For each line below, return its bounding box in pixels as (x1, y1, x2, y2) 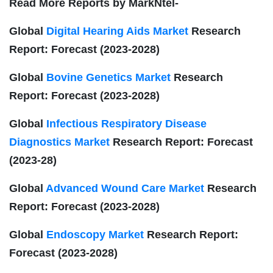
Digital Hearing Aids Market (46, 25, 188, 38)
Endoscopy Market (46, 229, 144, 241)
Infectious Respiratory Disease (46, 118, 207, 130)
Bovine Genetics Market (46, 71, 171, 84)
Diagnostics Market (9, 136, 110, 149)
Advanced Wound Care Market (46, 182, 204, 195)
